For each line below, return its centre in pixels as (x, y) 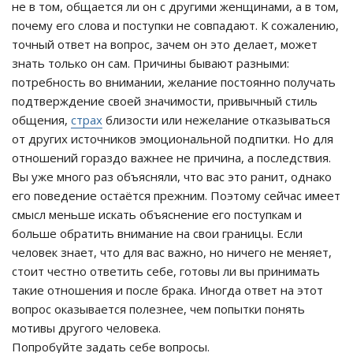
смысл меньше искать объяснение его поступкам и (157, 215)
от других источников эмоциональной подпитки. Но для (173, 139)
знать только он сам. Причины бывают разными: (150, 63)
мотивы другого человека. (86, 328)
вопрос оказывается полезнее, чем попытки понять (158, 309)
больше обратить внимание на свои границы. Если (157, 234)
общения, (41, 120)
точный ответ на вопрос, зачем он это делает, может (165, 45)
